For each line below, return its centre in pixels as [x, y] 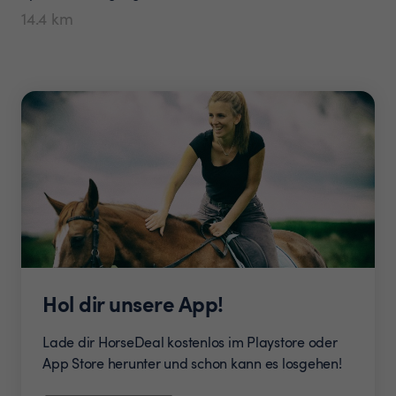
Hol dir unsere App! [133, 303]
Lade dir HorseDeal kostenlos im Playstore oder [190, 342]
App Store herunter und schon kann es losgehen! [192, 363]
